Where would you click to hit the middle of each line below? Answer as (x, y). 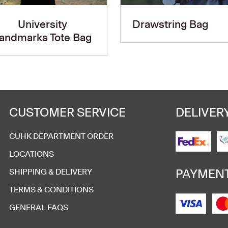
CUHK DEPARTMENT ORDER (62, 136)
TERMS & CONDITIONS (52, 190)
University (42, 24)
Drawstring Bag (170, 24)
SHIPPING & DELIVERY (51, 172)
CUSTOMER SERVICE (68, 112)
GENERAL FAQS (39, 207)
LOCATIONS (32, 154)
